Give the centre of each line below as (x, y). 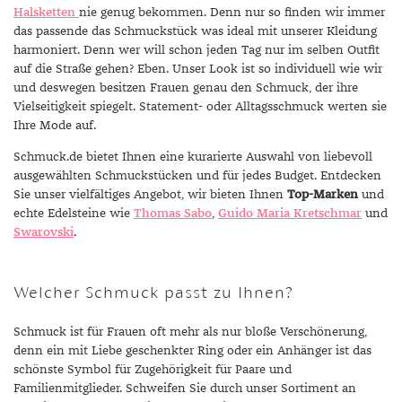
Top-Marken (323, 195)
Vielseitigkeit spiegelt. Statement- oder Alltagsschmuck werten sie (200, 107)
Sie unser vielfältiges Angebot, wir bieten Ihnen (150, 195)
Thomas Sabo (173, 214)
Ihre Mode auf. (55, 126)
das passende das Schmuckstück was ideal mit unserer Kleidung (195, 31)
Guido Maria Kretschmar (290, 214)
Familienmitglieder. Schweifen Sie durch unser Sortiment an (185, 389)
